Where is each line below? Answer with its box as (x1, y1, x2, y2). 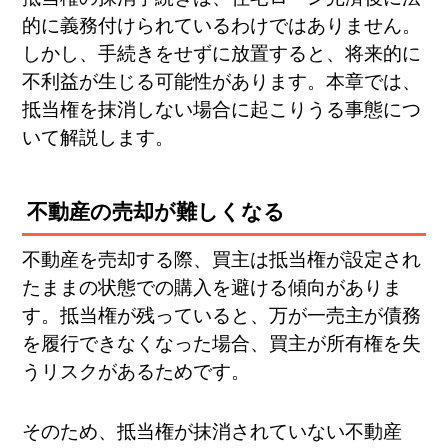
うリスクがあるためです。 (22, 360, 251, 382)
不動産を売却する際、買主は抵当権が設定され (22, 248, 422, 270)
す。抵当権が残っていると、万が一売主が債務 (22, 304, 422, 326)
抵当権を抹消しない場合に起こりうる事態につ (22, 98, 422, 120)
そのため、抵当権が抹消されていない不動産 (22, 421, 403, 443)
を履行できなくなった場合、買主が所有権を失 (22, 332, 422, 354)
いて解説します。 (22, 126, 175, 148)
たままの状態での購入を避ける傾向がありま (22, 276, 403, 298)
